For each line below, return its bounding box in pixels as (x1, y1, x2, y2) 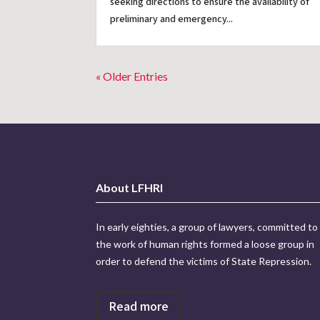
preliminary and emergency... (110, 11, 234, 26)
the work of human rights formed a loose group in (96, 238, 315, 251)
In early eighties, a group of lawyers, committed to (96, 221, 319, 234)
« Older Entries (96, 69, 169, 83)
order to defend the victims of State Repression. (96, 255, 314, 268)
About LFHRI (96, 181, 164, 195)
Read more (109, 296, 169, 314)
